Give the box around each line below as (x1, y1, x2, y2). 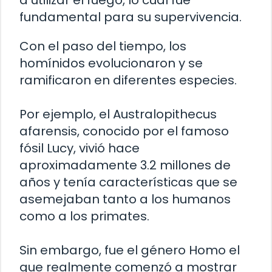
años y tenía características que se (19, 173, 237, 191)
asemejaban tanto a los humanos (19, 190, 231, 208)
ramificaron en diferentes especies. (19, 71, 237, 89)
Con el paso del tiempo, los (19, 37, 186, 55)
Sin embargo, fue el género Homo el (19, 241, 240, 259)
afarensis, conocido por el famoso (19, 122, 229, 140)
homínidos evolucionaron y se (19, 54, 203, 72)
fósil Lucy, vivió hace (19, 139, 140, 157)
